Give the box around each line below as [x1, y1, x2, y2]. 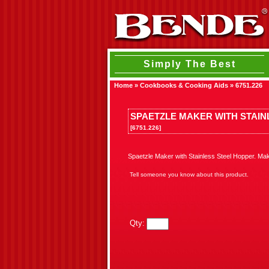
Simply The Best [143, 59, 236, 69]
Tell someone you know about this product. [130, 171, 249, 178]
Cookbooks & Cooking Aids [140, 82, 228, 89]
